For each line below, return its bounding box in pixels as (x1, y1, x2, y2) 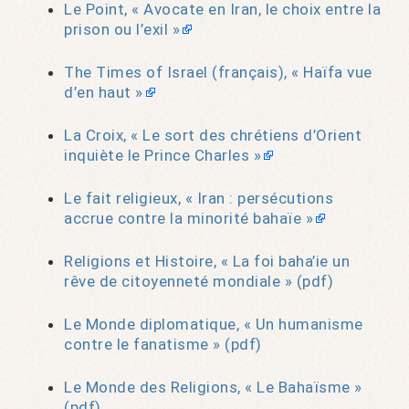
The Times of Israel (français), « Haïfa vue (64, 63, 372, 82)
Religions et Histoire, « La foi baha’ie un (64, 252, 350, 271)
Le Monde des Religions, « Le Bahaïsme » (64, 378, 362, 397)
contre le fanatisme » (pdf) (64, 335, 262, 354)
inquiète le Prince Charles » (64, 146, 261, 165)
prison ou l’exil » (64, 20, 180, 39)
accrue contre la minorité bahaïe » (64, 209, 313, 228)
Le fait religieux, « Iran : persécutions (64, 189, 333, 208)
